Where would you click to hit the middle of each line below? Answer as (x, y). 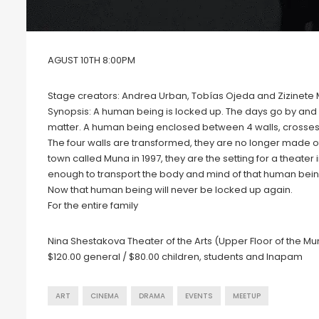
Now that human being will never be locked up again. (170, 189)
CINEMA (105, 296)
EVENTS (199, 296)
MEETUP (247, 296)
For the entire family (93, 205)
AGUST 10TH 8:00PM (91, 60)
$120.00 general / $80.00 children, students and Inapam (175, 256)
